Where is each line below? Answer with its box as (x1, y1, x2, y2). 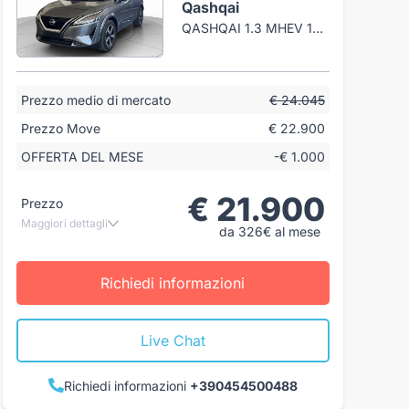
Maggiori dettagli (20, 215, 108, 230)
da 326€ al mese (218, 223, 320, 239)
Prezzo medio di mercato (20, 91, 171, 108)
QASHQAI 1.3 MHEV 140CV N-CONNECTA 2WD (312, 19, 324, 36)
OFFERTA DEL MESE (20, 148, 143, 164)
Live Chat (140, 330, 205, 350)
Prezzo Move (20, 120, 100, 136)
